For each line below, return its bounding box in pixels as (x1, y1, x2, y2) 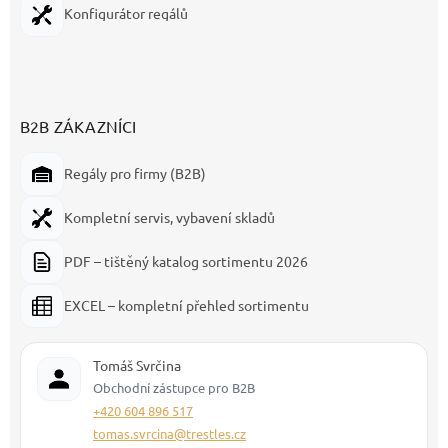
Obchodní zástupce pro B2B (93, 378, 255, 396)
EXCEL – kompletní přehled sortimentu (64, 296, 309, 315)
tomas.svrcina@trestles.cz (93, 424, 246, 442)
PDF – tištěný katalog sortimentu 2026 (64, 252, 308, 271)
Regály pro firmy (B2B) (64, 164, 206, 183)
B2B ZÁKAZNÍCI (20, 115, 137, 136)
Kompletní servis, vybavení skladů (64, 208, 275, 227)
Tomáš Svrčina (93, 355, 181, 374)
